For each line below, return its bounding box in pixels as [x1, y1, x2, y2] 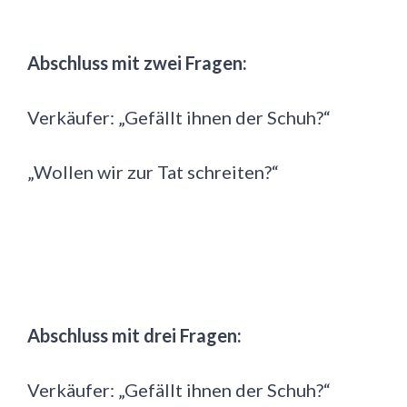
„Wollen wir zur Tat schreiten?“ [27, 161, 279, 184]
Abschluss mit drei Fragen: [27, 324, 242, 347]
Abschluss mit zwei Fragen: [27, 52, 247, 74]
